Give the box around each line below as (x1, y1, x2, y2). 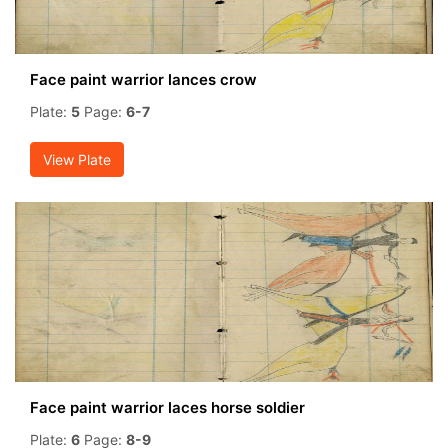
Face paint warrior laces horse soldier (30, 398, 305, 417)
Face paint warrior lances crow (30, 70, 257, 89)
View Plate (43, 151, 111, 168)
